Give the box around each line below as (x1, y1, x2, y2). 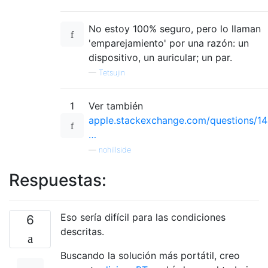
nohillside (99, 145, 131, 154)
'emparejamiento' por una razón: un (89, 36, 249, 49)
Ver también (89, 99, 143, 112)
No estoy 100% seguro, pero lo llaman (89, 22, 261, 35)
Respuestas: (9, 169, 106, 190)
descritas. (60, 225, 104, 237)
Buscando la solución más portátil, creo (60, 249, 240, 261)
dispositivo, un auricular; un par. (89, 51, 232, 63)
